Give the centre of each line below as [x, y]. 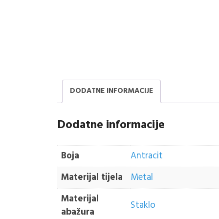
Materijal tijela [92, 178]
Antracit [147, 156]
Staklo [143, 206]
